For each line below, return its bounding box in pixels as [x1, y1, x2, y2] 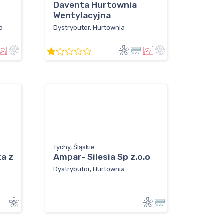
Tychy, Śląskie [53, 143, 95, 151]
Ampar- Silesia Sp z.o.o [53, 152, 150, 162]
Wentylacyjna [53, 10, 111, 21]
